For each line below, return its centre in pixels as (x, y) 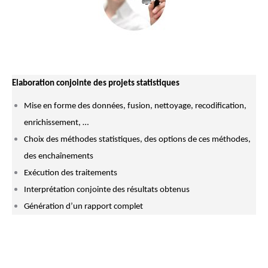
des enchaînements (59, 156)
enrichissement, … (56, 123)
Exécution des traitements (71, 173)
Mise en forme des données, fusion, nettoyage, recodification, (135, 106)
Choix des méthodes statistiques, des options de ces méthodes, (137, 140)
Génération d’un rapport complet (83, 207)
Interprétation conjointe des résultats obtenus (107, 190)
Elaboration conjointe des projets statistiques (96, 83)
